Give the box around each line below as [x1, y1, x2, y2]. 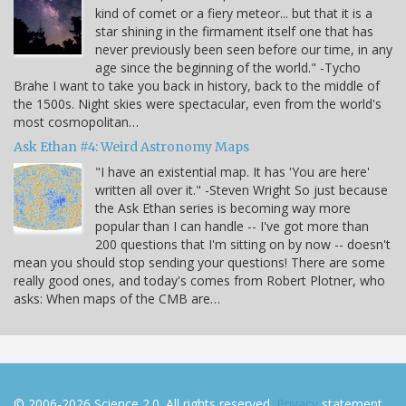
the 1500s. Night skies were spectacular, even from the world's [14, 94, 382, 112]
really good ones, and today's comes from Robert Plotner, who [14, 271, 385, 289]
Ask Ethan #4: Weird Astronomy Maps [14, 138, 249, 155]
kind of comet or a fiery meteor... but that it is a [95, 4, 372, 22]
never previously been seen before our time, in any [95, 40, 392, 58]
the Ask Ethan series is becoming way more [95, 198, 351, 217]
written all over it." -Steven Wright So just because [95, 180, 388, 198]
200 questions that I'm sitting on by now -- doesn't [95, 235, 391, 253]
